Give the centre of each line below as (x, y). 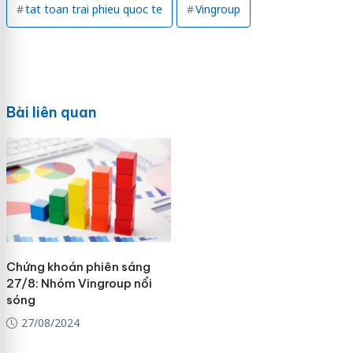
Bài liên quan (51, 112)
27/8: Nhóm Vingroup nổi (79, 283)
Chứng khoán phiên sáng (78, 266)
